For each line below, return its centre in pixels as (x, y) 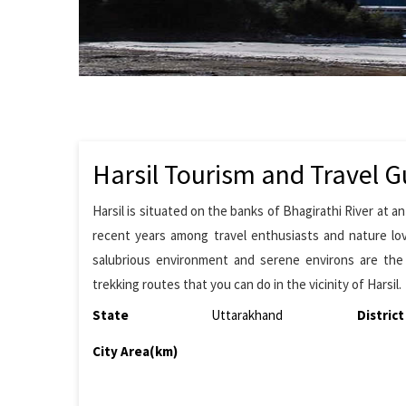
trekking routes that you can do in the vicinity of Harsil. (247, 284)
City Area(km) (135, 351)
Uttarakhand (247, 315)
